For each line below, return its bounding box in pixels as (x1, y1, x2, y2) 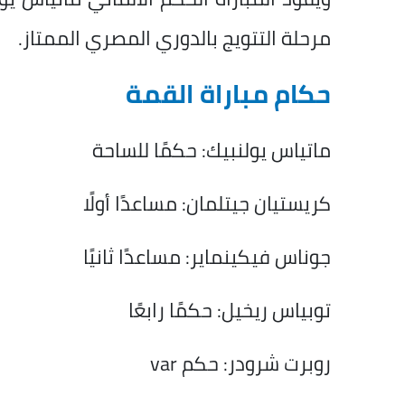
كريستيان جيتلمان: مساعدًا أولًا (82, 184, 331, 223)
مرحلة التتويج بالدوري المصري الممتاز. (17, 19, 331, 58)
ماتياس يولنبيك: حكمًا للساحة (91, 131, 331, 170)
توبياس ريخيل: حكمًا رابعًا (127, 291, 331, 330)
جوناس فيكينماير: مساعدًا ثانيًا (82, 238, 331, 277)
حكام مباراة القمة (125, 71, 331, 118)
